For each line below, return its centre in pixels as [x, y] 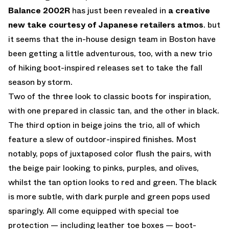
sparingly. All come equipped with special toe [94, 211]
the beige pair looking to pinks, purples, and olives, [104, 168]
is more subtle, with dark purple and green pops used [109, 196]
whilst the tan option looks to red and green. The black [112, 182]
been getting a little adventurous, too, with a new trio [110, 53]
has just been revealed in [119, 10]
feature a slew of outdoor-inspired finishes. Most [102, 139]
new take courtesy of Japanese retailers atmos [106, 25]
